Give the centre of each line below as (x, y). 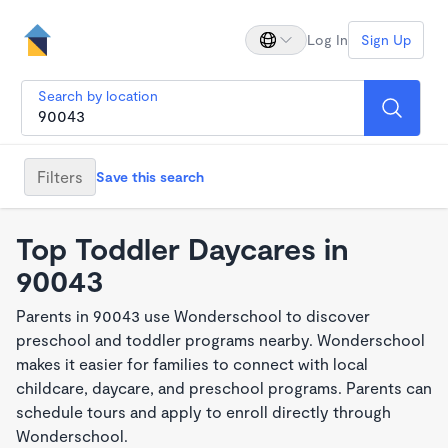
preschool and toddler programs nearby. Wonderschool (220, 339)
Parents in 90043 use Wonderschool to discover (193, 315)
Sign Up (386, 39)
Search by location (98, 95)
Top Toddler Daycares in (182, 248)
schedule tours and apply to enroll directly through (203, 411)
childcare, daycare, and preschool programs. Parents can (224, 387)
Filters (60, 176)
